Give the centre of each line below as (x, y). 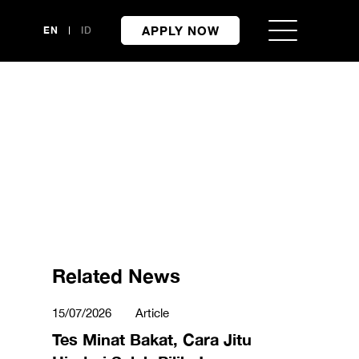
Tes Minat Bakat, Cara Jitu (152, 339)
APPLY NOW (180, 30)
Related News (116, 276)
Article (152, 313)
